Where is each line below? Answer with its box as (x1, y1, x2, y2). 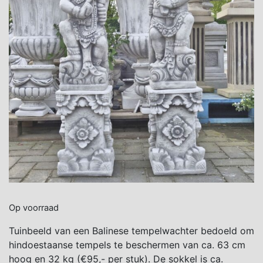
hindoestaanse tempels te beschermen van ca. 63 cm (9, 238, 245, 251)
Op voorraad (9, 202, 59, 213)
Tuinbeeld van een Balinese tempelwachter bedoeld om (9, 224, 254, 237)
